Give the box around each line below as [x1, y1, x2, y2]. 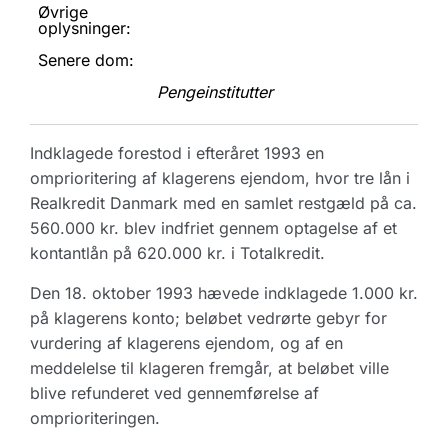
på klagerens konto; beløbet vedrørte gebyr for [30, 308, 387, 328]
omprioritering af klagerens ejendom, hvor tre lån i [30, 168, 410, 188]
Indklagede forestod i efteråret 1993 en [30, 143, 324, 163]
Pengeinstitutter [157, 82, 273, 102]
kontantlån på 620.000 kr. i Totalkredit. [30, 243, 325, 263]
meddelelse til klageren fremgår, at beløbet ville [30, 358, 389, 378]
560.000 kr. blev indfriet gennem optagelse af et [30, 218, 397, 238]
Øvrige [38, 2, 88, 22]
